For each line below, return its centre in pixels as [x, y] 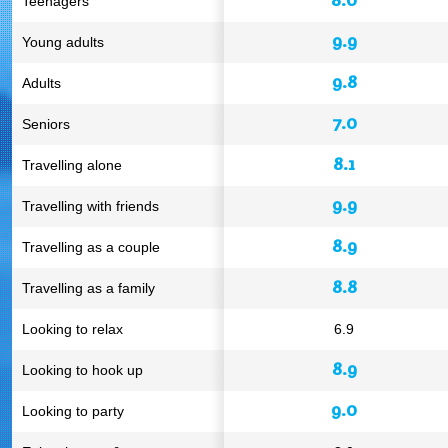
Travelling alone [72, 165]
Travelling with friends [90, 206]
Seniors [46, 124]
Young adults [63, 42]
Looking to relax [72, 329]
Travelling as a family [88, 288]
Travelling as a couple [91, 247]
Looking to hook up [82, 370]
